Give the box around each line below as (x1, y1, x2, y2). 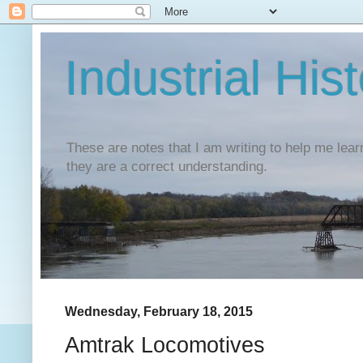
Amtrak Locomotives (65, 332, 265, 357)
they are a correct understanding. (66, 159, 267, 175)
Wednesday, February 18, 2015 (65, 304, 253, 318)
